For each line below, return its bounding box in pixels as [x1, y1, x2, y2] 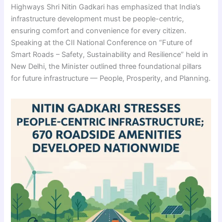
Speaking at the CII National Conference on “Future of [11, 38, 193, 47]
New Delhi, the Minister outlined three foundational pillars [11, 61, 202, 71]
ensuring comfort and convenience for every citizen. [11, 26, 187, 35]
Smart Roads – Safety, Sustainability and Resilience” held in [11, 50, 209, 59]
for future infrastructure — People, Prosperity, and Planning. [11, 73, 211, 83]
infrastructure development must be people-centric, [11, 14, 184, 23]
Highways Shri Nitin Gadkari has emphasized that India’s [11, 2, 201, 11]
